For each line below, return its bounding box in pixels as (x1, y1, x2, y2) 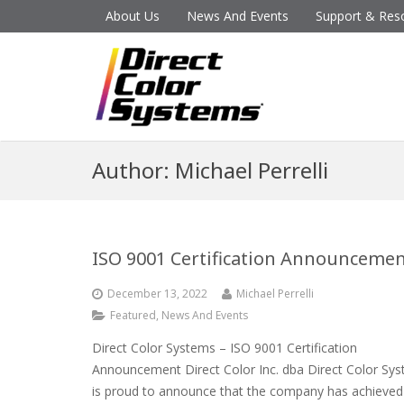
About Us (106, 7, 160, 24)
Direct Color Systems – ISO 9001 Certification (92, 339, 357, 356)
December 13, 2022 (107, 286, 207, 301)
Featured (110, 308, 156, 323)
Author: (92, 155, 175, 185)
